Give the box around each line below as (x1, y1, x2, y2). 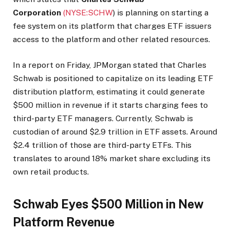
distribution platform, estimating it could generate (13, 87, 205, 97)
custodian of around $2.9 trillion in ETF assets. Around (13, 127, 217, 137)
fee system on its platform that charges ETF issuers (13, 21, 212, 31)
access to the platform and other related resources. (13, 34, 210, 45)
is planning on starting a (115, 8, 208, 18)
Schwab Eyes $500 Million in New (13, 197, 204, 212)
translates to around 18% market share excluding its (13, 154, 210, 164)
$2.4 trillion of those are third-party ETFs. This (13, 140, 191, 150)
